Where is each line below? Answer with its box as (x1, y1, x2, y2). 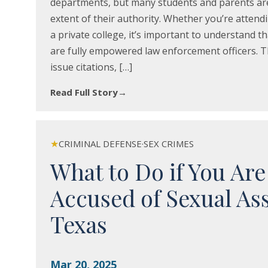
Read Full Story (50, 86, 118, 98)
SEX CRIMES (144, 138, 194, 150)
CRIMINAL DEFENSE (59, 138, 142, 150)
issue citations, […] (50, 60, 132, 74)
